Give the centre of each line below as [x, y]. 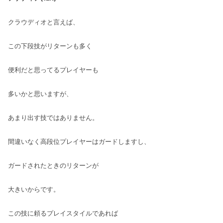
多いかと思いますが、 [40, 93]
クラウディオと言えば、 [44, 22]
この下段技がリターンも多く [50, 46]
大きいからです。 [34, 189]
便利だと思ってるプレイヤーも [53, 69]
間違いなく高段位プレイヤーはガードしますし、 [79, 141]
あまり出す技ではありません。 [53, 117]
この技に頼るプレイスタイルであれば [63, 213]
